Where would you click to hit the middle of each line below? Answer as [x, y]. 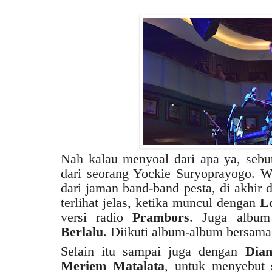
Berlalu [82, 231]
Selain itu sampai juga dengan [153, 251]
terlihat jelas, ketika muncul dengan [160, 202]
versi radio [97, 217]
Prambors [161, 217]
